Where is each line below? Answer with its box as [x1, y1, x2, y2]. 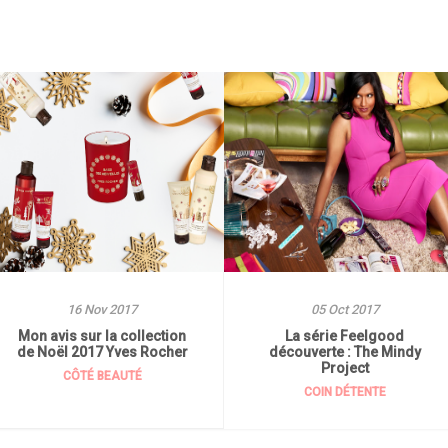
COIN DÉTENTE [303, 385, 386, 399]
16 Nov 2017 [67, 302, 138, 317]
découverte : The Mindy [268, 344, 421, 360]
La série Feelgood [285, 328, 405, 344]
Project [320, 360, 369, 376]
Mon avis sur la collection [18, 328, 187, 344]
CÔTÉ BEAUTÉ [62, 369, 142, 383]
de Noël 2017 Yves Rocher [16, 344, 188, 360]
